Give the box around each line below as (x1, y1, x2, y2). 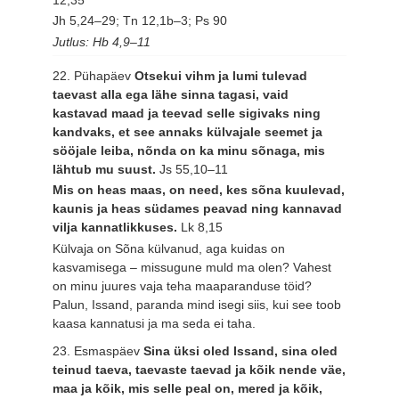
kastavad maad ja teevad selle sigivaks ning (53, 105, 322, 120)
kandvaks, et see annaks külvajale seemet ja (53, 124, 323, 139)
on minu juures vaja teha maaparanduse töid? (53, 279, 313, 294)
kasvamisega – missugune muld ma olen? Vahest (53, 260, 332, 275)
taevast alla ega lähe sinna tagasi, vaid (53, 86, 289, 102)
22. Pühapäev (53, 68, 135, 83)
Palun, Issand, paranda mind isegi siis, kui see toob (53, 297, 342, 313)
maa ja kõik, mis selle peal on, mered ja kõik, (53, 380, 323, 395)
